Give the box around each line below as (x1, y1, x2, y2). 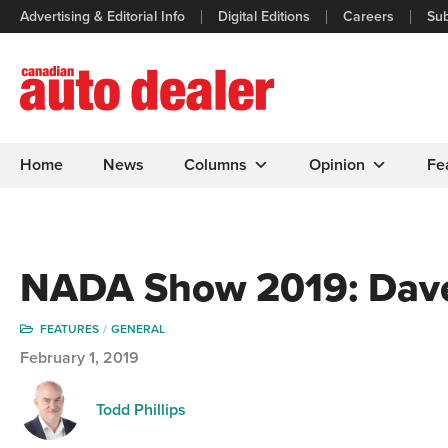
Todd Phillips (96, 400, 186, 420)
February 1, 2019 (20, 348, 139, 368)
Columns (184, 155, 247, 175)
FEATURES (40, 322, 99, 336)
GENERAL (111, 322, 165, 336)
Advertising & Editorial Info (20, 7, 185, 25)
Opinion (309, 155, 365, 175)
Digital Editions (218, 7, 310, 25)
